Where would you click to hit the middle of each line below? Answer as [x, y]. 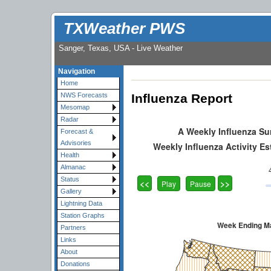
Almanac [73, 167]
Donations [75, 264]
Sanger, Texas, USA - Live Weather [120, 48]
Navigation [77, 72]
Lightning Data [81, 204]
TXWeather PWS [125, 28]
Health [70, 155]
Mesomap [75, 107]
